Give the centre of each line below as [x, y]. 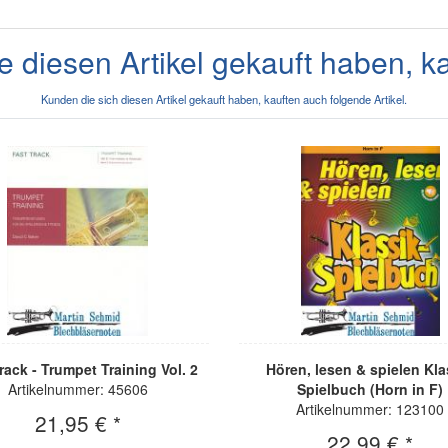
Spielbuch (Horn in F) [370, 389]
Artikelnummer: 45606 [77, 389]
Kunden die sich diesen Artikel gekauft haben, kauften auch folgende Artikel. [224, 99]
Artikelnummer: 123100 [370, 409]
